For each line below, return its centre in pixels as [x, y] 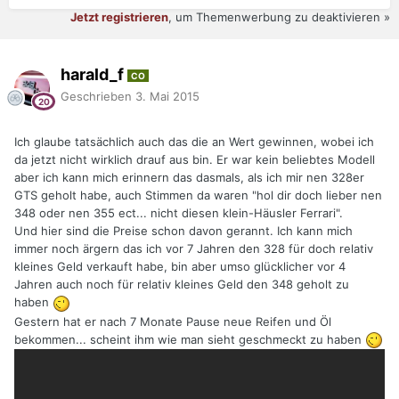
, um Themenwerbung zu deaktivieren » [279, 17]
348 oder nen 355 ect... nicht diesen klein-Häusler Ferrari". [179, 213]
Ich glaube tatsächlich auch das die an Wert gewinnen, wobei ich [194, 142]
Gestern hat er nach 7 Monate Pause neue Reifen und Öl [173, 321]
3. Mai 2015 [167, 96]
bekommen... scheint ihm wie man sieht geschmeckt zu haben [190, 339]
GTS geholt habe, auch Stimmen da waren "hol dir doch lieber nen [198, 195]
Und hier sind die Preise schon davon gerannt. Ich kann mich [183, 231]
